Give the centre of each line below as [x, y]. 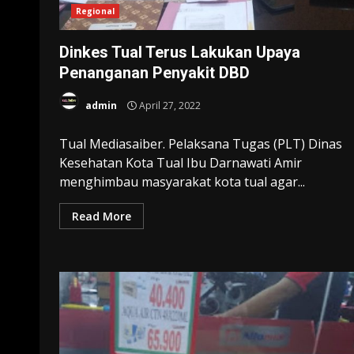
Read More [102, 216]
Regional [95, 11]
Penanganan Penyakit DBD [154, 72]
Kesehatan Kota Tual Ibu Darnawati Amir [181, 162]
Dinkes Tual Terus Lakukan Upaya [180, 52]
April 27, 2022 [169, 106]
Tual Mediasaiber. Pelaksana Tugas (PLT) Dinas [201, 143]
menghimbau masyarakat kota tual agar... [182, 181]
